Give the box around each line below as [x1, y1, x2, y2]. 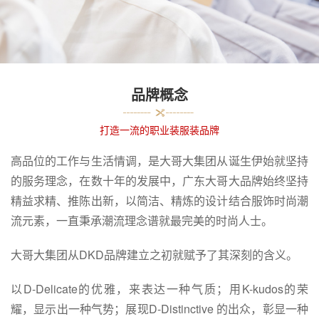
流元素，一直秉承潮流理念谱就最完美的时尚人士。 [11, 211, 273, 229]
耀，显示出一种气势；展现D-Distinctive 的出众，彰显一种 [11, 300, 308, 317]
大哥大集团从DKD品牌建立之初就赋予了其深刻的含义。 [11, 246, 298, 263]
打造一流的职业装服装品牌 [100, 122, 219, 137]
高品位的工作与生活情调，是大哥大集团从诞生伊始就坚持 [11, 152, 308, 169]
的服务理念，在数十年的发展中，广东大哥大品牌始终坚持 [11, 172, 308, 189]
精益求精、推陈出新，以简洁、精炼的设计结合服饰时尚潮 [11, 192, 308, 209]
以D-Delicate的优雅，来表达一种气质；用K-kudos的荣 [11, 280, 308, 297]
